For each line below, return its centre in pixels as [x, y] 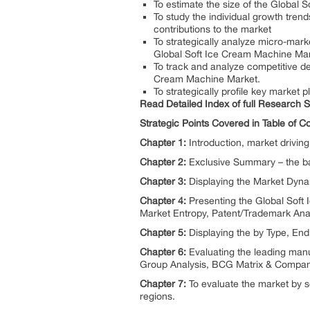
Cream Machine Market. [207, 79]
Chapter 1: [163, 143]
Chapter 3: [163, 181]
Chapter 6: [164, 252]
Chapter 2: [163, 162]
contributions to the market [212, 29]
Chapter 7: [163, 284]
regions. [157, 296]
